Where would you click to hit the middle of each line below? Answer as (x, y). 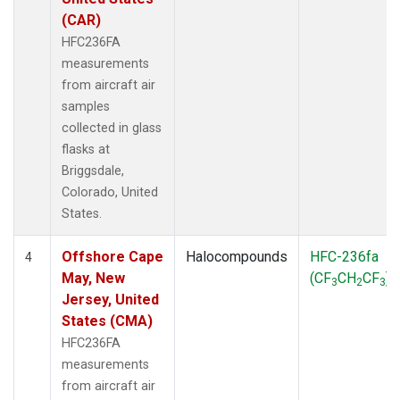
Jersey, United (110, 299)
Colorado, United (110, 192)
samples (86, 106)
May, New (93, 278)
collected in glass (112, 128)
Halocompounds (237, 256)
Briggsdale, (93, 171)
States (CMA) (107, 321)
